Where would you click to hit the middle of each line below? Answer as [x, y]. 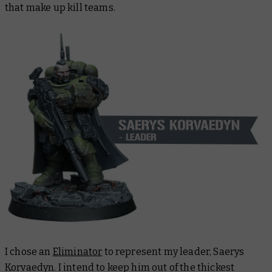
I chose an [29, 251]
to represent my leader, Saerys [173, 251]
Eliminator [77, 251]
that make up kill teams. [60, 8]
